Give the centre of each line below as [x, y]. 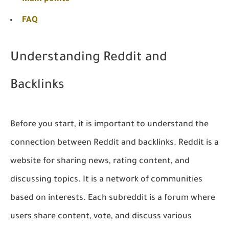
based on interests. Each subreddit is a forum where [113, 198]
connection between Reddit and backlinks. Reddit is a [114, 143]
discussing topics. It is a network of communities [106, 180]
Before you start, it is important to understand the [109, 124]
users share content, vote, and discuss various [101, 216]
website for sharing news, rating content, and [100, 161]
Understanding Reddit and [89, 58]
